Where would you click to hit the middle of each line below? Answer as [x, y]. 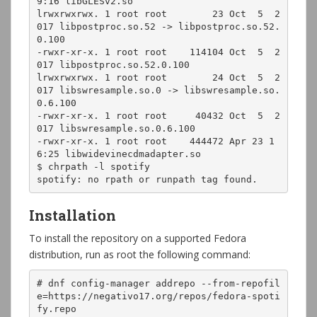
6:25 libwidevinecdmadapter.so [119, 154]
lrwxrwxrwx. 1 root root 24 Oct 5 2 [158, 77]
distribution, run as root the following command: [140, 254]
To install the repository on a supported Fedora [138, 238]
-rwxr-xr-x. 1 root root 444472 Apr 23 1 [155, 141]
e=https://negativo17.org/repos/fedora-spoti [158, 296]
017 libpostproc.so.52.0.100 [113, 64]
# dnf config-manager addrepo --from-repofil [158, 283]
